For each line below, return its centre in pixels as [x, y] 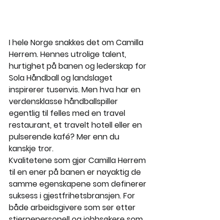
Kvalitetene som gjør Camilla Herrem [78, 161]
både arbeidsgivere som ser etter [73, 208]
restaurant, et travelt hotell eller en [76, 125]
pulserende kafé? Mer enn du [65, 137]
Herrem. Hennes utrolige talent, [69, 55]
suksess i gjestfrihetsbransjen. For [73, 196]
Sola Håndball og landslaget [62, 78]
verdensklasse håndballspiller [64, 102]
